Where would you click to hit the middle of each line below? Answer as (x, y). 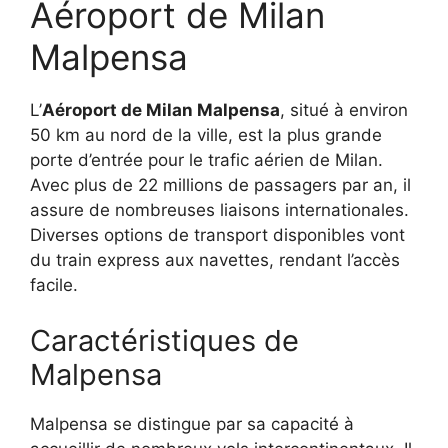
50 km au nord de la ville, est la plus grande (206, 135)
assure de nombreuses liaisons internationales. (219, 210)
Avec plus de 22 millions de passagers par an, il (220, 185)
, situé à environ (344, 110)
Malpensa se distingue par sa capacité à (192, 423)
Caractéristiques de (164, 340)
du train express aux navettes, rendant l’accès (215, 260)
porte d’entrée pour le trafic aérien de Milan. (206, 160)
